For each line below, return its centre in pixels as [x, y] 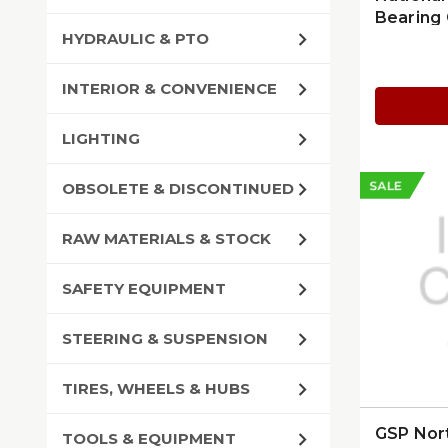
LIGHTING [101, 138]
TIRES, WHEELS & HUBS [156, 388]
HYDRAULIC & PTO [135, 38]
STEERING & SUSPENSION [165, 338]
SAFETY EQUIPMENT [144, 288]
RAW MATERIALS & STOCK [166, 238]
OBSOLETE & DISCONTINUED [178, 188]
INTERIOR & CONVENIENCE [169, 88]
